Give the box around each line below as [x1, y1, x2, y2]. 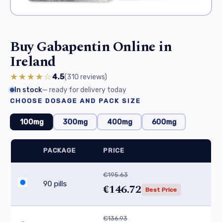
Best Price [145, 186, 177, 193]
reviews [80, 72, 105, 81]
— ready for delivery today [42, 86, 126, 95]
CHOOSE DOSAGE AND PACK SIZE [10, 97, 141, 105]
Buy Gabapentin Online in [10, 36, 171, 58]
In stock [14, 86, 42, 95]
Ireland [10, 51, 56, 73]
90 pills [43, 179, 67, 189]
